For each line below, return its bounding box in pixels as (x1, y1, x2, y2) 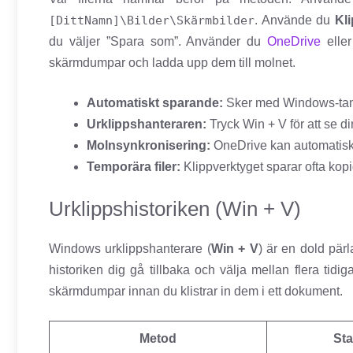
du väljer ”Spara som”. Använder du (49, 35, 268, 49)
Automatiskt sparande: (87, 96, 223, 110)
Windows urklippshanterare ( (49, 242, 211, 256)
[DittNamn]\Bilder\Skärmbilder (49, 13, 255, 28)
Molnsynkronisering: (87, 139, 210, 153)
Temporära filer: (87, 160, 180, 174)
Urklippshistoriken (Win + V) (49, 197, 301, 221)
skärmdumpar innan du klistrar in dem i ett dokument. (49, 284, 343, 299)
